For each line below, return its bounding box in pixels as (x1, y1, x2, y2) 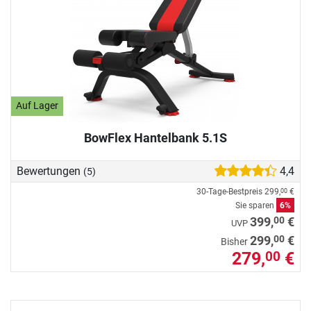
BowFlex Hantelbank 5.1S (84, 130, 227, 145)
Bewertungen (17, 165, 83, 178)
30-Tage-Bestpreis (196, 187, 264, 197)
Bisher (221, 236, 250, 249)
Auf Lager (16, 100, 59, 112)
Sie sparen (235, 201, 276, 211)
